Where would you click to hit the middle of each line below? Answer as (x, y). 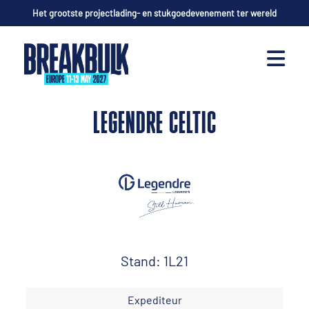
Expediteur (154, 299)
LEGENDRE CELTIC (154, 125)
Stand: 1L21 (154, 260)
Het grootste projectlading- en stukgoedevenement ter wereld (154, 13)
